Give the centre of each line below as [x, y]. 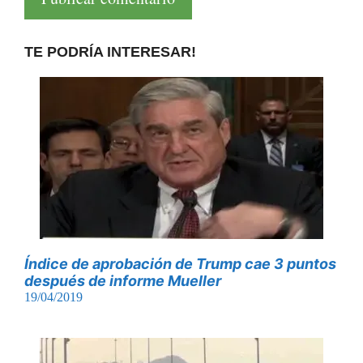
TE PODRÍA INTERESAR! [110, 51]
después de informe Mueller [123, 280]
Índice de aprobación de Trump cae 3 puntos [180, 263]
